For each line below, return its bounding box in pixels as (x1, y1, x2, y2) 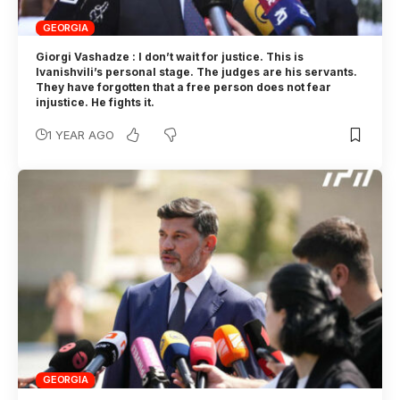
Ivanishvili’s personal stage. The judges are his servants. (36, 65, 358, 79)
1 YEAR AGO (47, 128, 115, 143)
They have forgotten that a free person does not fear (36, 80, 332, 95)
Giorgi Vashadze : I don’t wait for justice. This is (36, 50, 304, 64)
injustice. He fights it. (36, 96, 161, 110)
